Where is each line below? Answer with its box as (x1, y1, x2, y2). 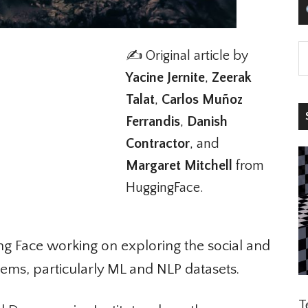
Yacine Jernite (120, 70, 200, 86)
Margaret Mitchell (120, 158, 228, 174)
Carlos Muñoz (156, 92, 238, 108)
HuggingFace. (120, 180, 199, 196)
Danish (181, 114, 223, 130)
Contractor (120, 136, 185, 152)
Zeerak (206, 70, 247, 86)
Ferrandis (120, 114, 175, 130)
